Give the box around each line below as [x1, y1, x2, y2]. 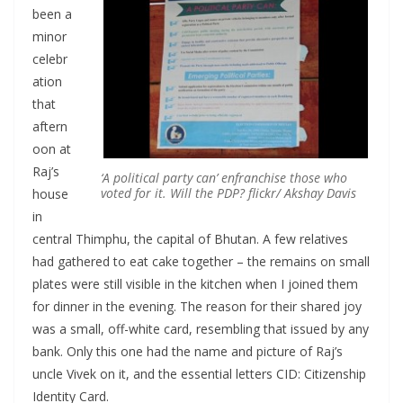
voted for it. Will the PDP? [101, 184, 248, 201]
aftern [32, 118, 67, 136]
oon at [32, 140, 71, 158]
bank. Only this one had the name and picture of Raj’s [32, 343, 343, 361]
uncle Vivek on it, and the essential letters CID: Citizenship [32, 365, 366, 383]
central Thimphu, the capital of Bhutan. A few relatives [32, 230, 348, 248]
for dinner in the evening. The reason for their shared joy [32, 298, 362, 316]
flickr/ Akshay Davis [248, 184, 356, 201]
